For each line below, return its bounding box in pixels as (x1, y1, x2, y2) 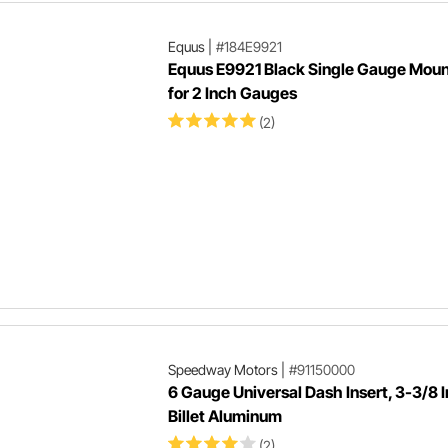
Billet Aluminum (167, 405, 282, 426)
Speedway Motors (167, 360, 278, 378)
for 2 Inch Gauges (167, 82, 297, 103)
